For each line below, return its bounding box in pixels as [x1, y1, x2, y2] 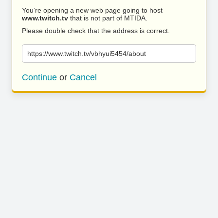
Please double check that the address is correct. [22, 27, 170, 35]
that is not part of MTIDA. [68, 14, 147, 22]
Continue [22, 73, 57, 82]
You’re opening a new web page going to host [22, 6, 163, 14]
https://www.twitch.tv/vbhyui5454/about [27, 50, 146, 57]
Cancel [70, 73, 97, 82]
